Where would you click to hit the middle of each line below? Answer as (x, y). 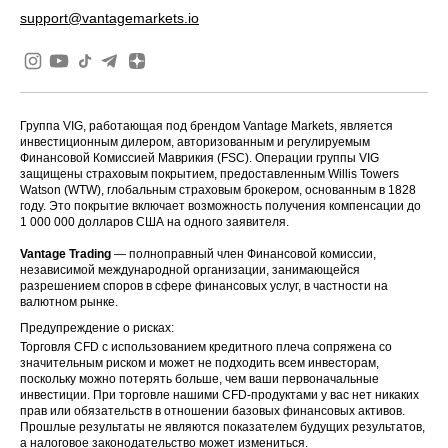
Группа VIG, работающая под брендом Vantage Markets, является (206, 126)
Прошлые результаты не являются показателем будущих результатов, (222, 427)
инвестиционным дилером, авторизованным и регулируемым (195, 142)
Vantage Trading (65, 254)
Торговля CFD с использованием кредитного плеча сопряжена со (206, 347)
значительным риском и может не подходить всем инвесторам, (199, 363)
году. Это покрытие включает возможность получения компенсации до (220, 206)
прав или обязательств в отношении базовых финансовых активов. (212, 411)
